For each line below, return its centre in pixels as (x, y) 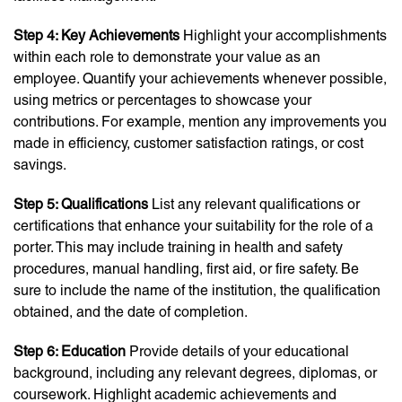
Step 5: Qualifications (81, 205)
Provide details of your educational (237, 352)
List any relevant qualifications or (254, 205)
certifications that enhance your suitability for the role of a (193, 226)
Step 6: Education (70, 352)
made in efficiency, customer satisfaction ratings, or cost (188, 144)
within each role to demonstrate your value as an (167, 57)
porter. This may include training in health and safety (178, 248)
